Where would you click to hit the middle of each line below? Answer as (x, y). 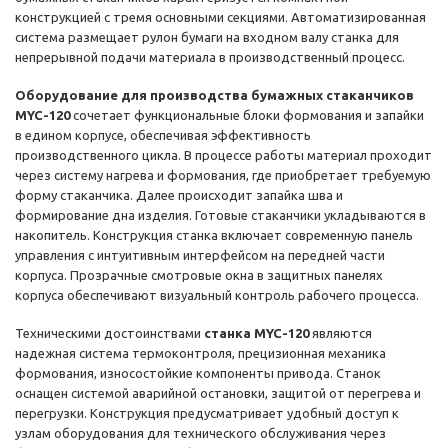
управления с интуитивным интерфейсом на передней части (200, 255)
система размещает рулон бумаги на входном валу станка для (207, 37)
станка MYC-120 (256, 333)
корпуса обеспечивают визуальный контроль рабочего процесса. (217, 295)
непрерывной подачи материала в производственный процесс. (210, 57)
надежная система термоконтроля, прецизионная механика (200, 353)
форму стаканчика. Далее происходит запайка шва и (179, 195)
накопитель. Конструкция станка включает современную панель (214, 235)
